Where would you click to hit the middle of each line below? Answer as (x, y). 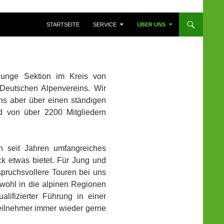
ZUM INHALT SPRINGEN (77, 16)
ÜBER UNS (151, 24)
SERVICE (105, 24)
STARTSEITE (63, 24)
